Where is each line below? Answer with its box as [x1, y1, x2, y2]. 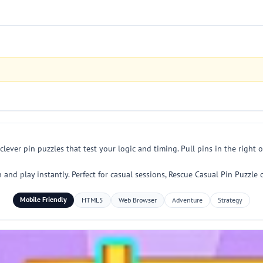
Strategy [218, 195, 242, 204]
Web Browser [119, 195, 157, 204]
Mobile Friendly [20, 195, 67, 204]
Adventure [172, 195, 203, 204]
